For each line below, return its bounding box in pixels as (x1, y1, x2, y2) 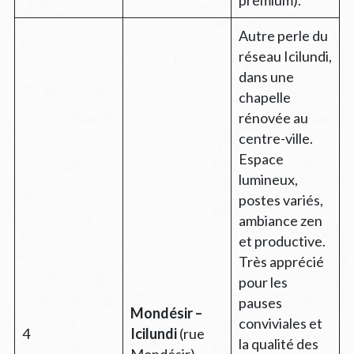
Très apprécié (238, 252, 324, 270)
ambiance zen (238, 211, 322, 229)
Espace (238, 149, 284, 168)
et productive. (238, 232, 326, 250)
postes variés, (238, 190, 323, 209)
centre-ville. (238, 129, 313, 147)
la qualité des (238, 334, 318, 352)
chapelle (238, 88, 291, 106)
